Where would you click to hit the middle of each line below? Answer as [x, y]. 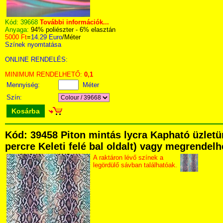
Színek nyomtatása [33, 45]
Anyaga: [18, 30]
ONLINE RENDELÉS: [36, 59]
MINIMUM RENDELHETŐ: [45, 74]
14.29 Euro [47, 37]
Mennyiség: [24, 85]
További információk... [74, 22]
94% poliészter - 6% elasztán [73, 30]
